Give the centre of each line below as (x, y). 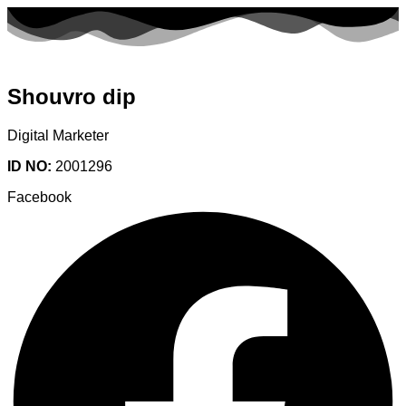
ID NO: (31, 166)
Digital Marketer (58, 135)
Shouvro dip (72, 97)
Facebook (39, 197)
